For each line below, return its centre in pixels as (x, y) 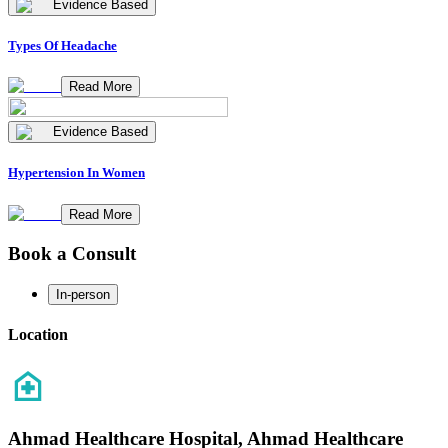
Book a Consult (72, 254)
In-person (83, 294)
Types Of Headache (62, 46)
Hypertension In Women (76, 173)
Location (38, 335)
